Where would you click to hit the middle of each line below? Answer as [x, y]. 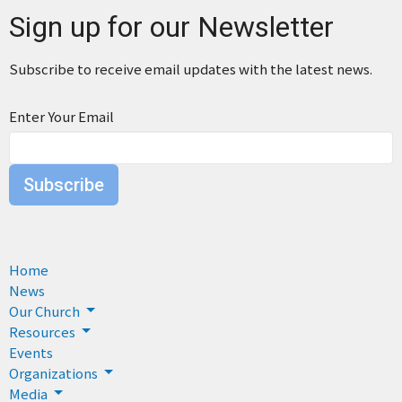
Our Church [44, 310]
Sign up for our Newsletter [171, 26]
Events [31, 352]
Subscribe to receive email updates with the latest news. [191, 68]
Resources [42, 331]
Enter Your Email [61, 116]
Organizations [53, 372]
